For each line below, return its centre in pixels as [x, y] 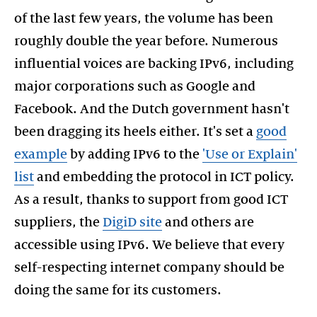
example [41, 154]
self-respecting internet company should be [149, 267]
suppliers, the [58, 222]
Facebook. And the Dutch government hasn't [152, 109]
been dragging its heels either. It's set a [135, 132]
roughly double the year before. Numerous [146, 41]
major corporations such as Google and [135, 86]
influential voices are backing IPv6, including [154, 64]
